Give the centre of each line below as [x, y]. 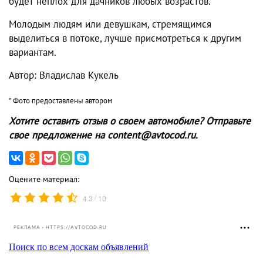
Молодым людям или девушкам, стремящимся [110, 24]
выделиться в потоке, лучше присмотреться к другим [125, 38]
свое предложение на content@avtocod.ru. [103, 135]
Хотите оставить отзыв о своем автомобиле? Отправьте [130, 121]
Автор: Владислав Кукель [64, 75]
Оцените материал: [44, 179]
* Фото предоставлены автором [60, 100]
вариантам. [33, 52]
